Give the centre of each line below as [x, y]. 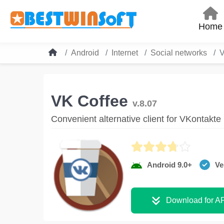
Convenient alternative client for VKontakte [136, 119]
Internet [125, 52]
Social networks [179, 52]
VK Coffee [92, 101]
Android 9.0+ [169, 164]
